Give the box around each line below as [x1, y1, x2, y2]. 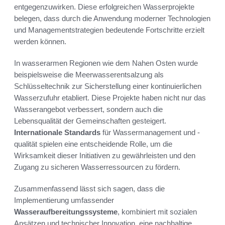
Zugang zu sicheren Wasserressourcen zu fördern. [14, 163, 180, 172]
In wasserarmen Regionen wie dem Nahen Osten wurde [14, 59, 198, 68]
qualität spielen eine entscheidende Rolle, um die [14, 140, 172, 149]
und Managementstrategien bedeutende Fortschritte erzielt [14, 26, 204, 35]
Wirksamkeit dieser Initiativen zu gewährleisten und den [14, 151, 195, 160]
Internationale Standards [14, 128, 100, 137]
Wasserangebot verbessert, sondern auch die [14, 105, 163, 114]
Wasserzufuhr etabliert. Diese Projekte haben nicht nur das [14, 93, 206, 102]
